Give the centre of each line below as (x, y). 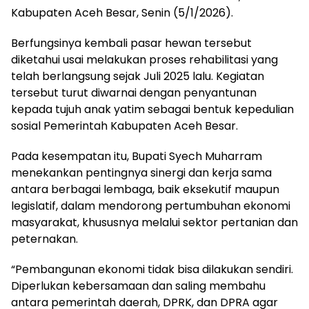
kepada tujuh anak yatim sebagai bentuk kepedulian (152, 109)
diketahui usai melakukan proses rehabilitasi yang (144, 59)
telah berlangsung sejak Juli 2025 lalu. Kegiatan (138, 76)
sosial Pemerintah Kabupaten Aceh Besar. (124, 126)
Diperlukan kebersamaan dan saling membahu (138, 286)
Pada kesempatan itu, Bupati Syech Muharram (137, 156)
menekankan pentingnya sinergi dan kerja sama (141, 172)
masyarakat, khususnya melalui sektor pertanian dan (154, 222)
